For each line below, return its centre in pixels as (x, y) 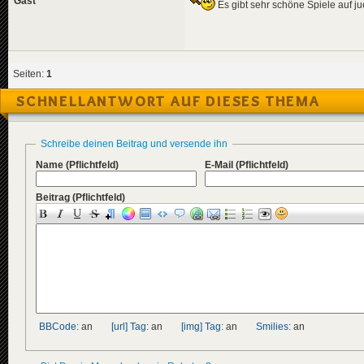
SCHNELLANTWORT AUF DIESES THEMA (168, 102)
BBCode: (59, 327)
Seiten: (30, 74)
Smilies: (273, 327)
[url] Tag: (130, 327)
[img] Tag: (202, 327)
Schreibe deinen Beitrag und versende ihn (134, 144)
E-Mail (220, 165)
